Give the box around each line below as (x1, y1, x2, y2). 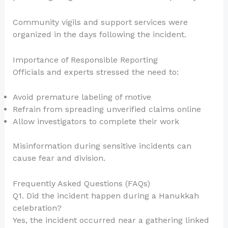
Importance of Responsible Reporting (12, 54, 158, 65)
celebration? (12, 203, 62, 213)
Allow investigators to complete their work (12, 117, 179, 127)
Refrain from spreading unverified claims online (12, 104, 201, 115)
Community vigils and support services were (12, 17, 188, 27)
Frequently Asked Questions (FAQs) (12, 178, 150, 188)
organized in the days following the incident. (12, 30, 186, 40)
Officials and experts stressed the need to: (12, 67, 179, 77)
